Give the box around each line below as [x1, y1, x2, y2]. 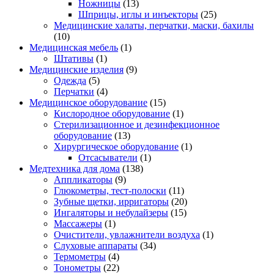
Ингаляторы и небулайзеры [54, 207, 168, 218]
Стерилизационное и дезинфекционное [54, 119, 220, 130]
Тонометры [54, 262, 101, 273]
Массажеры [54, 218, 102, 229]
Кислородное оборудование [54, 108, 170, 119]
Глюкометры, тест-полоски [54, 185, 166, 196]
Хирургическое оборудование [54, 141, 179, 152]
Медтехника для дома [29, 163, 120, 174]
